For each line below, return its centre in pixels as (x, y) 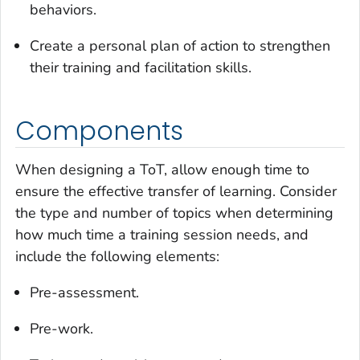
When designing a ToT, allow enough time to (162, 169)
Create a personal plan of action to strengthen (180, 46)
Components (99, 131)
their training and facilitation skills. (141, 68)
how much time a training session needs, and (162, 234)
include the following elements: (117, 256)
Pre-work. (61, 328)
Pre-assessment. (84, 292)
